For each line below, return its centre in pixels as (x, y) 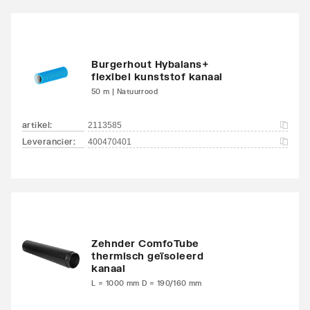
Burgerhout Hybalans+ (150, 64)
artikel (36, 125)
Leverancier (48, 141)
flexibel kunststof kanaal (157, 76)
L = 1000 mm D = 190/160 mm (147, 283)
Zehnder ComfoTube (145, 243)
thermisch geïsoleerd (147, 255)
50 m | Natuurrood (125, 91)
